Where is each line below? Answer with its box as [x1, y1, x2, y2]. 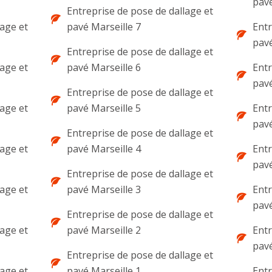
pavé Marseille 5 [67, 101, 141, 115]
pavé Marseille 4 [67, 142, 141, 155]
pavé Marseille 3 [67, 183, 141, 196]
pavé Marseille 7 [67, 20, 141, 33]
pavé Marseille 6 [67, 61, 141, 74]
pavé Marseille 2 [67, 223, 141, 237]
